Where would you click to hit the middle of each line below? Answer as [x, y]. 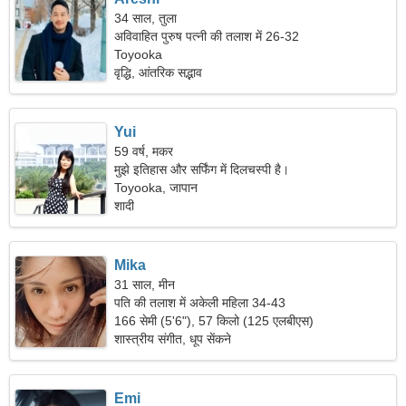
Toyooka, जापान [156, 188]
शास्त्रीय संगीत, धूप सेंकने [173, 339]
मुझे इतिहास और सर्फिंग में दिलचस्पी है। [202, 169]
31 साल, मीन [145, 285]
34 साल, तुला [146, 18]
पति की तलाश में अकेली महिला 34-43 [200, 303]
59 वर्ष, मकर [144, 151]
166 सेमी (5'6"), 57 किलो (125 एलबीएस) [214, 321]
